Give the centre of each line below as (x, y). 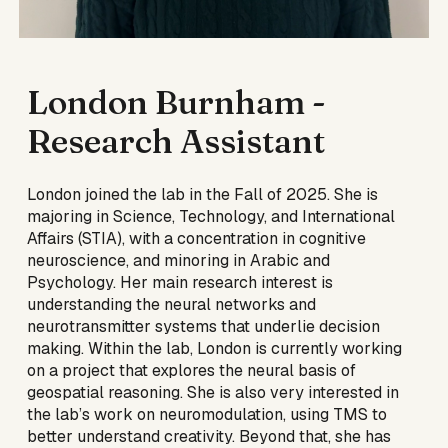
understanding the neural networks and (172, 305)
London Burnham (170, 102)
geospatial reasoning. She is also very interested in (213, 393)
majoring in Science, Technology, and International (211, 217)
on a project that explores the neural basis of (192, 371)
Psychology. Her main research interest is (180, 283)
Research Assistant (176, 141)
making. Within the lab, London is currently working (215, 349)
